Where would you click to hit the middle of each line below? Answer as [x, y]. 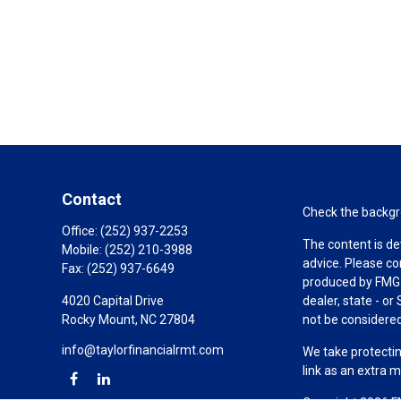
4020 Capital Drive [112, 301]
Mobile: [83, 250]
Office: [81, 231]
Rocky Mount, [99, 320]
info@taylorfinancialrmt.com [142, 350]
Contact [91, 199]
